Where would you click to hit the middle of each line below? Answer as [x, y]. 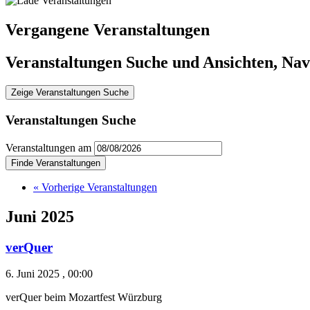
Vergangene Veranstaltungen [108, 29]
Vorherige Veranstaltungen [98, 187]
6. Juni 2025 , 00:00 [49, 274]
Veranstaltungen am [48, 147]
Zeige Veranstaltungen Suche [70, 93]
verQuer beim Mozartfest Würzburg [84, 298]
